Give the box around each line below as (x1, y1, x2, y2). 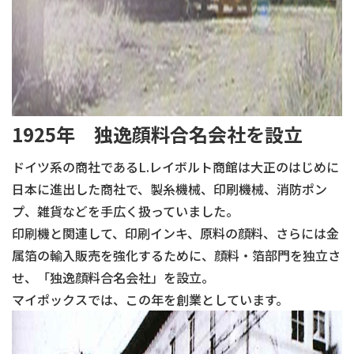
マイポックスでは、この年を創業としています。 (12, 290, 288, 309)
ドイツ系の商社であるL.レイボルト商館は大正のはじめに (12, 157, 339, 176)
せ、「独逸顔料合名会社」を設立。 (12, 268, 214, 287)
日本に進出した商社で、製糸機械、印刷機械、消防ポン (12, 179, 327, 198)
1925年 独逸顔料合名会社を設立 (12, 120, 303, 148)
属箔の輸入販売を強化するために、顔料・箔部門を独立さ (12, 246, 341, 265)
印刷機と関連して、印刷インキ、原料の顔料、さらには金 (12, 224, 339, 243)
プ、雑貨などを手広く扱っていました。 (12, 201, 239, 220)
